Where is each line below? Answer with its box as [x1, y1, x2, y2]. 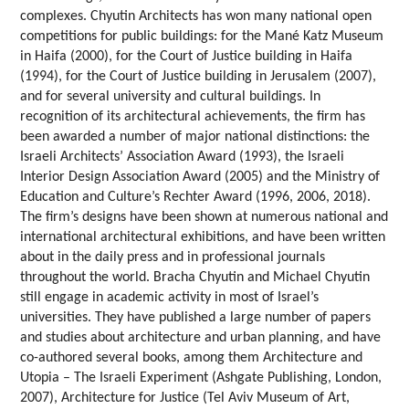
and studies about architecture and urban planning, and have [20, 330, 382, 346]
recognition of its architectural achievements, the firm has [20, 110, 366, 125]
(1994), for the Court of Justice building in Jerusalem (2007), [20, 69, 377, 85]
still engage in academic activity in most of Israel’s [20, 290, 320, 306]
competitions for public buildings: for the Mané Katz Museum [20, 29, 384, 45]
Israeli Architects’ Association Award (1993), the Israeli [20, 150, 345, 165]
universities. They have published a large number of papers [20, 310, 372, 326]
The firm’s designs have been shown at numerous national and [20, 210, 389, 225]
